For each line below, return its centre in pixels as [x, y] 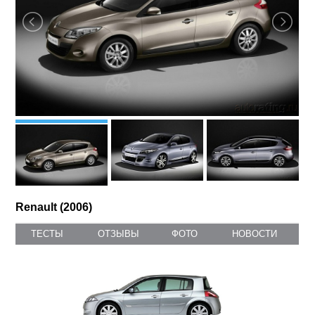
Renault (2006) [54, 207]
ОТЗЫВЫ [119, 234]
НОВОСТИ [254, 234]
